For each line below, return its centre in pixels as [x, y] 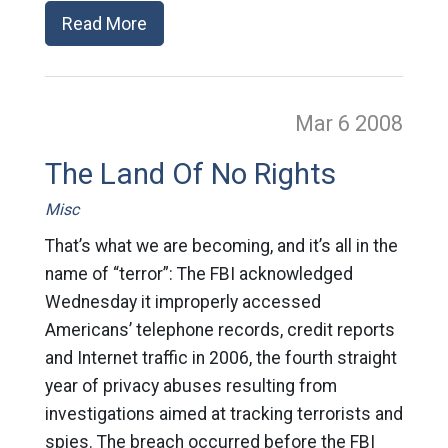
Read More [104, 23]
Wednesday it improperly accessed [182, 302]
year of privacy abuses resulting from [190, 386]
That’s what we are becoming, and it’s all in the [221, 246]
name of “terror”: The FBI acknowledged [198, 274]
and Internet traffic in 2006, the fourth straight [220, 358]
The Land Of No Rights [190, 174]
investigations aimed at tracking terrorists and [223, 414]
